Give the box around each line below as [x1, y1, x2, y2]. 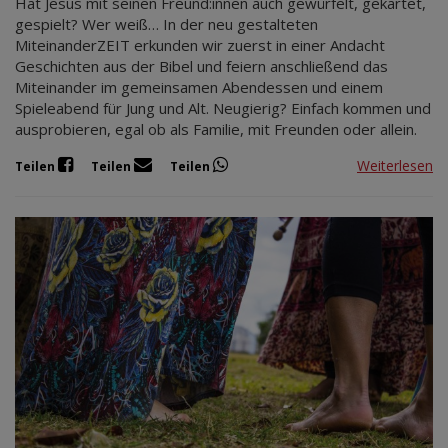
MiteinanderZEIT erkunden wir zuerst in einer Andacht [15, 35, 385, 56]
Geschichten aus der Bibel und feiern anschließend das [15, 56, 388, 77]
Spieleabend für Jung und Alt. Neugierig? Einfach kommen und [15, 98, 431, 119]
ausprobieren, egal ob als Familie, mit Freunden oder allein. [15, 119, 417, 140]
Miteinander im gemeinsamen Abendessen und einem [15, 77, 383, 98]
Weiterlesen [357, 155, 433, 175]
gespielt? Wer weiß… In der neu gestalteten [15, 14, 318, 35]
